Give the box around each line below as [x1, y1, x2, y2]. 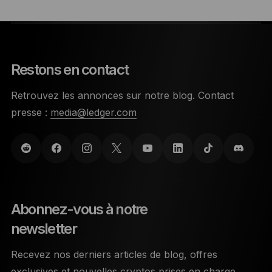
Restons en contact [10, 60, 129, 78]
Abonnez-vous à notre [10, 200, 148, 218]
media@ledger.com [50, 106, 137, 118]
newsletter [10, 219, 76, 237]
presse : [10, 106, 47, 118]
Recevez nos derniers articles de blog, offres [10, 248, 217, 260]
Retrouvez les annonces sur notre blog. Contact [10, 89, 234, 101]
